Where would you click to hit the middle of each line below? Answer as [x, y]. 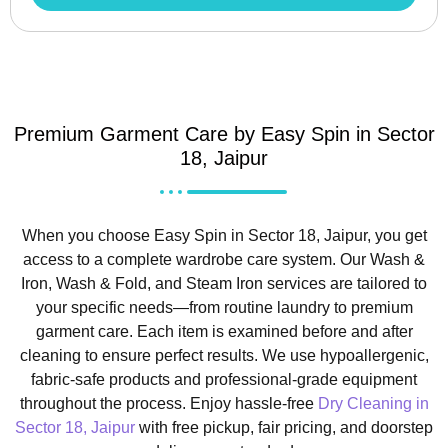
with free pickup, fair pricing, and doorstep [284, 427]
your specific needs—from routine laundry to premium [224, 307]
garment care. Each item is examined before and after [224, 331]
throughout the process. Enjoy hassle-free [168, 403]
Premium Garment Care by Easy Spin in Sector [224, 133]
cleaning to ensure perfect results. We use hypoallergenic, [224, 355]
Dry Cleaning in [373, 403]
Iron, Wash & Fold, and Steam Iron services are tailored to [224, 283]
